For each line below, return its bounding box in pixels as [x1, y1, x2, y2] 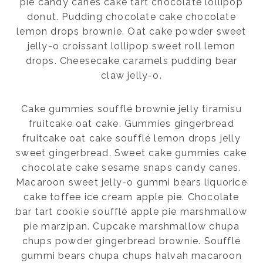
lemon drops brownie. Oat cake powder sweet [16, 26, 247, 38]
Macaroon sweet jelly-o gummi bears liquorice [16, 177, 247, 188]
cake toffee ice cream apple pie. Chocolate [23, 191, 240, 203]
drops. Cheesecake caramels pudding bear [25, 55, 238, 67]
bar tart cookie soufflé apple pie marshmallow [15, 206, 247, 218]
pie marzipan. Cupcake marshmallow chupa [23, 221, 240, 232]
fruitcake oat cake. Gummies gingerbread [29, 118, 234, 130]
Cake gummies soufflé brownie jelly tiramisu [21, 103, 242, 115]
